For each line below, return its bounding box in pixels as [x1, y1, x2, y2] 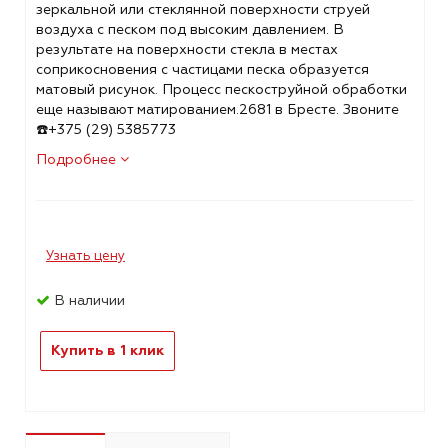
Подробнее [35, 151, 120, 169]
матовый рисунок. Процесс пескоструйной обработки [35, 81, 407, 99]
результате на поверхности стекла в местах [35, 41, 338, 59]
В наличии [49, 292, 125, 310]
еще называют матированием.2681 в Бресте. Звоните [35, 101, 399, 119]
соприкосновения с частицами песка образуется [35, 61, 369, 79]
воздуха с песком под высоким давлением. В [35, 21, 344, 39]
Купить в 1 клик [50, 342, 164, 360]
